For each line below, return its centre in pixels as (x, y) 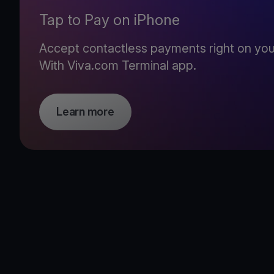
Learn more (85, 112)
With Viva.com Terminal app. (119, 65)
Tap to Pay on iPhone (109, 20)
